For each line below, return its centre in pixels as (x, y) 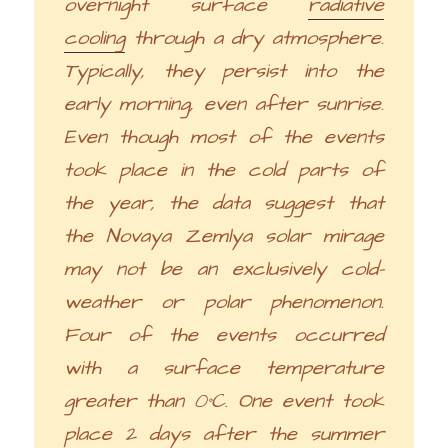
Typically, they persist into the (224, 70)
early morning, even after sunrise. (224, 103)
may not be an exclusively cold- (224, 268)
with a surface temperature (224, 367)
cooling (95, 37)
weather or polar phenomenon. (224, 301)
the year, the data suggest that (224, 202)
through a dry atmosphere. (254, 37)
